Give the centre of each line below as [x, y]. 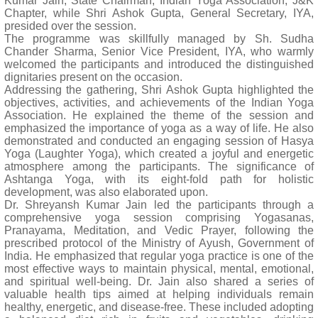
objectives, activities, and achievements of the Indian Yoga [159, 103]
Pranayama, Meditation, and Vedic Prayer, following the [159, 230]
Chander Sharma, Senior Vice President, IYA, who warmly [159, 51]
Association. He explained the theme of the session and [159, 115]
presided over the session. [70, 26]
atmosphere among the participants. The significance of [159, 166]
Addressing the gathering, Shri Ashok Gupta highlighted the [159, 90]
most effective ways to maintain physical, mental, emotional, [159, 269]
